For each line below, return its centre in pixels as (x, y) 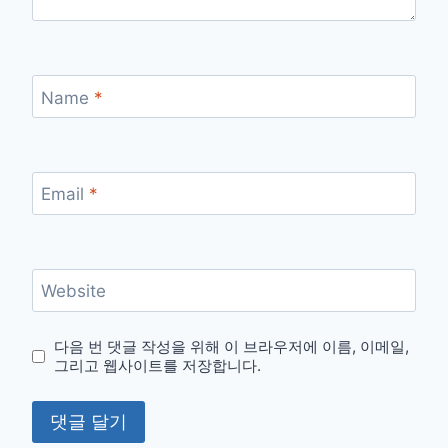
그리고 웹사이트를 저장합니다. (158, 366)
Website (73, 291)
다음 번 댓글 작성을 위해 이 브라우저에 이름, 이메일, (232, 347)
